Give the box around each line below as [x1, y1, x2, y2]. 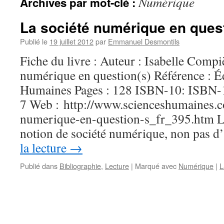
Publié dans [20, 160, 57, 171]
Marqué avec [135, 160, 176, 171]
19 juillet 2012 [49, 36, 93, 46]
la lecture [20, 139, 69, 156]
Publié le [20, 36, 47, 46]
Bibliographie [59, 160, 101, 171]
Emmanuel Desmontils [108, 36, 179, 46]
